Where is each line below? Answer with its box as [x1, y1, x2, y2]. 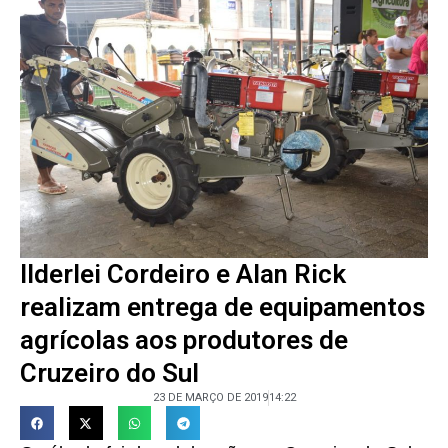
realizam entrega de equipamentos [20, 292, 425, 323]
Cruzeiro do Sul [20, 358, 199, 389]
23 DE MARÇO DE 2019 [152, 391, 268, 405]
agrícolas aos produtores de [20, 325, 348, 356]
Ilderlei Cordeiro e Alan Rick [20, 259, 346, 290]
